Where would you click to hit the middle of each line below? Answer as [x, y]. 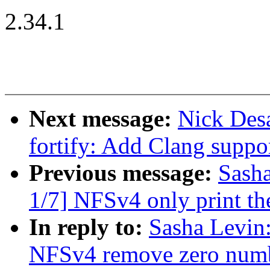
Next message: [103, 119]
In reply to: [89, 227]
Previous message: [124, 173]
